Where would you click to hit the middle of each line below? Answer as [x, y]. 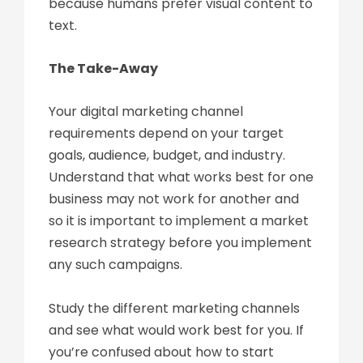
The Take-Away [103, 68]
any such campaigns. [115, 265]
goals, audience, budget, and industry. [167, 155]
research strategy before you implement [180, 243]
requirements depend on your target [166, 133]
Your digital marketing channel [146, 111]
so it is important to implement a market [179, 221]
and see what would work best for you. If [176, 330]
